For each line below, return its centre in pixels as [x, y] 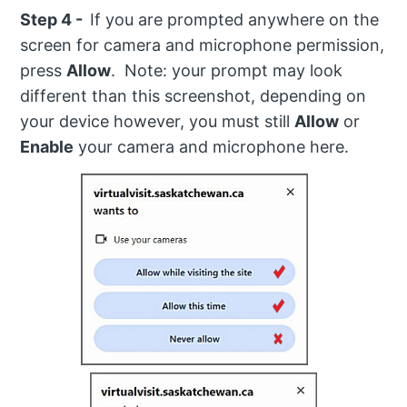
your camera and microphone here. [212, 147]
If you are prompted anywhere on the [235, 20]
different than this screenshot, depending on [194, 96]
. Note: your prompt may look [227, 71]
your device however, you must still [158, 122]
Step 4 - [55, 20]
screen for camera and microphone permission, [203, 45]
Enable [47, 147]
